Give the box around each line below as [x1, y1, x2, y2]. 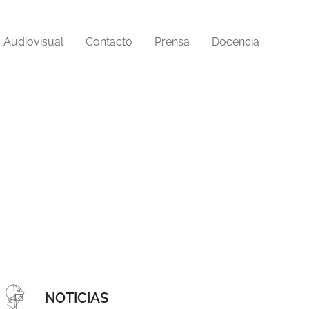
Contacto [86, 35, 132, 48]
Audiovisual [3, 35, 63, 48]
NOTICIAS [45, 289, 109, 306]
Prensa [154, 35, 190, 48]
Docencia [212, 35, 259, 48]
